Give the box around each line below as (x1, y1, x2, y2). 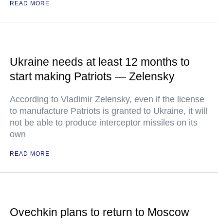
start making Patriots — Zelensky (10, 70, 175, 83)
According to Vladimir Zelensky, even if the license (10, 94, 204, 105)
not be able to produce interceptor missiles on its (10, 118, 198, 128)
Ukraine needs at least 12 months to (10, 55, 190, 69)
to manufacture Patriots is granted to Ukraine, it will (10, 106, 207, 116)
